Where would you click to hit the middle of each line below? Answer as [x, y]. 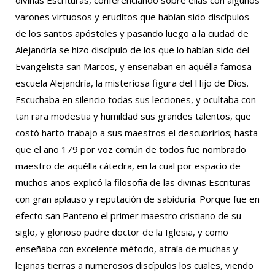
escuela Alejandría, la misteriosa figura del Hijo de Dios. [132, 83]
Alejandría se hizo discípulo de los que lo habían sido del [132, 50]
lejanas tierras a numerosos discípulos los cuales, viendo [134, 265]
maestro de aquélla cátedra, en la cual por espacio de [128, 166]
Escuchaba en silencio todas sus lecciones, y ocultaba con [136, 99]
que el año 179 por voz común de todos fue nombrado [131, 149]
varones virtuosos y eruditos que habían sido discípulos [132, 17]
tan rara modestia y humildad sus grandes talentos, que [133, 116]
